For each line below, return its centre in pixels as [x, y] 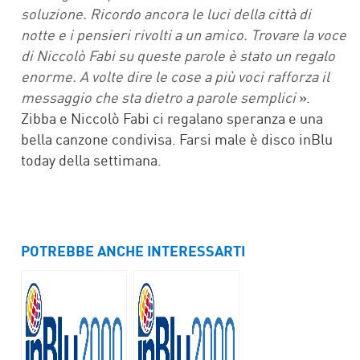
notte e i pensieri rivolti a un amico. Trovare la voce [184, 34]
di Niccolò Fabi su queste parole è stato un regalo [178, 55]
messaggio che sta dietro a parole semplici [160, 97]
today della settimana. [91, 160]
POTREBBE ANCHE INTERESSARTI [133, 251]
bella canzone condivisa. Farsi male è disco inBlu [177, 139]
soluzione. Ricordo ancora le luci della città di [166, 13]
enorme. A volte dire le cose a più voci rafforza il [175, 76]
